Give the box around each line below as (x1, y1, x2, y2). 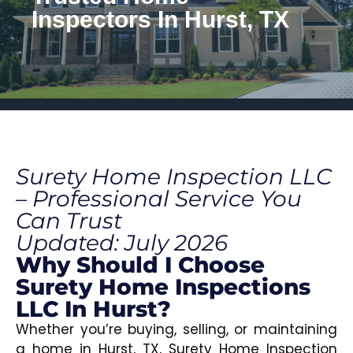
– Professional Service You (16, 185, 302, 213)
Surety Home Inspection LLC (16, 163, 332, 191)
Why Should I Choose (16, 251, 265, 279)
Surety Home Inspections (16, 273, 310, 301)
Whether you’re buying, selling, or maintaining (16, 320, 337, 340)
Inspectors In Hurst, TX (32, 6, 289, 33)
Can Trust (16, 207, 122, 235)
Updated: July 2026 (16, 229, 228, 257)
